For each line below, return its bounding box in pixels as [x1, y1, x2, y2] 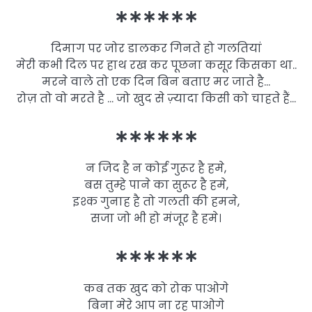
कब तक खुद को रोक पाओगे [84, 280, 228, 297]
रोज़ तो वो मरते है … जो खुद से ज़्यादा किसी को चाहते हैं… [16, 91, 296, 107]
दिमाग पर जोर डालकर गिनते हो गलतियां [50, 40, 262, 57]
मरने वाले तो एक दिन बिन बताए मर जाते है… [42, 74, 270, 91]
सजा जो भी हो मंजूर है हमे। [91, 210, 221, 227]
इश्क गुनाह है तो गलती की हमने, [72, 194, 240, 210]
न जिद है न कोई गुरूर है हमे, [86, 160, 226, 177]
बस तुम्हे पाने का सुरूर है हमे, [84, 177, 228, 194]
